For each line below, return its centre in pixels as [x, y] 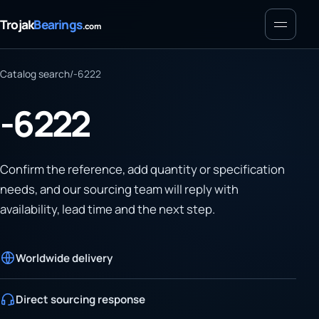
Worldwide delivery [64, 258]
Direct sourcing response [80, 299]
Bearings [58, 24]
